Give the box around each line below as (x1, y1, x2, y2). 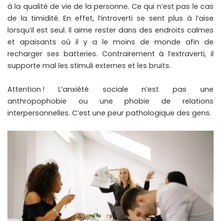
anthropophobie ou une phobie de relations (7, 96, 214, 107)
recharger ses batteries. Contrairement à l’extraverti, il (7, 49, 214, 59)
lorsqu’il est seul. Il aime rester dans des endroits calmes (7, 25, 214, 36)
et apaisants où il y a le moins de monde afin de (7, 37, 214, 47)
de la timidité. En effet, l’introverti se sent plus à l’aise (7, 13, 214, 24)
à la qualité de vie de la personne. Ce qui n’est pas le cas (7, 1, 214, 12)
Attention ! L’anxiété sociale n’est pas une (7, 84, 214, 95)
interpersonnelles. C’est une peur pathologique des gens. (7, 108, 211, 118)
